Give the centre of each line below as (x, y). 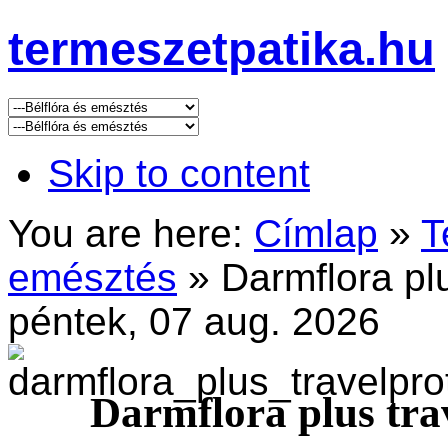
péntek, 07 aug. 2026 (194, 321)
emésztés (92, 277)
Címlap (316, 233)
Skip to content (179, 173)
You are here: (125, 233)
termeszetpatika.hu (221, 49)
